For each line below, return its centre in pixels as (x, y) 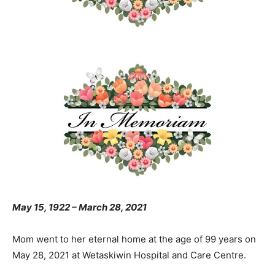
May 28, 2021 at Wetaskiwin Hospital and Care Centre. (130, 255)
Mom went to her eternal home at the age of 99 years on (134, 239)
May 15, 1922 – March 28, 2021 (79, 207)
